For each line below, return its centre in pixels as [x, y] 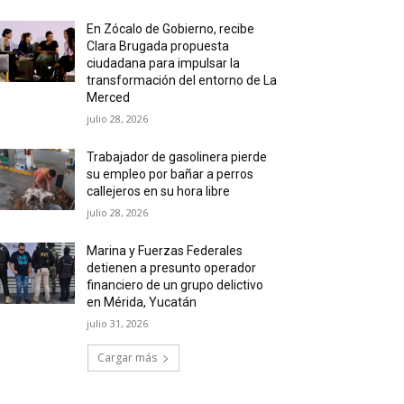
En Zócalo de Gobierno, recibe [171, 29]
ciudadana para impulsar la [164, 63]
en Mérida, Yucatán [142, 302]
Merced [109, 97]
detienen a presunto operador [172, 268]
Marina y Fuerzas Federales [165, 251]
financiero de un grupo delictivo [175, 285]
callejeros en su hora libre [159, 191]
